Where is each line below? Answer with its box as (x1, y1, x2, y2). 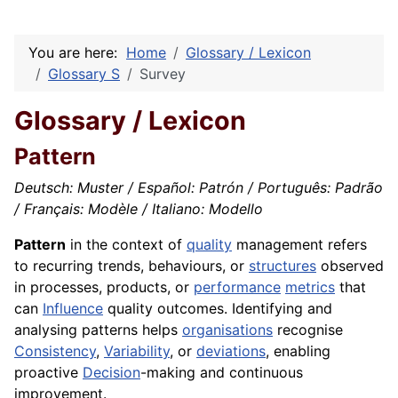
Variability (104, 342, 170, 361)
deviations (196, 342, 266, 361)
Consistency (14, 342, 96, 361)
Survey (139, 65, 186, 84)
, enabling (266, 342, 330, 361)
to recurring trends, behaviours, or (14, 257, 249, 275)
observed (316, 257, 384, 275)
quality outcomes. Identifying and (103, 299, 332, 318)
